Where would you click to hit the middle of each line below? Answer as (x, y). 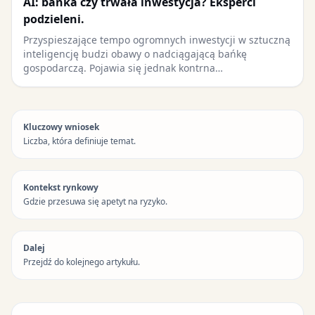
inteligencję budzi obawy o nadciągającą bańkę (135, 54)
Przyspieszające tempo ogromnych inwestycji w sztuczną (157, 40)
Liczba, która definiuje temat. (79, 141)
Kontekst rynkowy (61, 187)
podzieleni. (54, 19)
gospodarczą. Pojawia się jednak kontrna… (123, 68)
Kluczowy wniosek (61, 127)
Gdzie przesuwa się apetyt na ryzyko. (95, 201)
